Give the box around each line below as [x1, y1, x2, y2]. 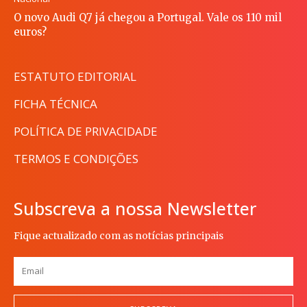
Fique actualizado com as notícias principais [14, 229, 223, 242]
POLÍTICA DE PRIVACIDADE [14, 123, 158, 139]
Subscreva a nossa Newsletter [14, 196, 256, 220]
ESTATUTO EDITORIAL [14, 68, 136, 84]
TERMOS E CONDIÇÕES [14, 150, 138, 167]
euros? [14, 25, 47, 38]
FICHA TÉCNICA [14, 95, 97, 112]
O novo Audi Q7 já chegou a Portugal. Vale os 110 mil [14, 10, 282, 24]
